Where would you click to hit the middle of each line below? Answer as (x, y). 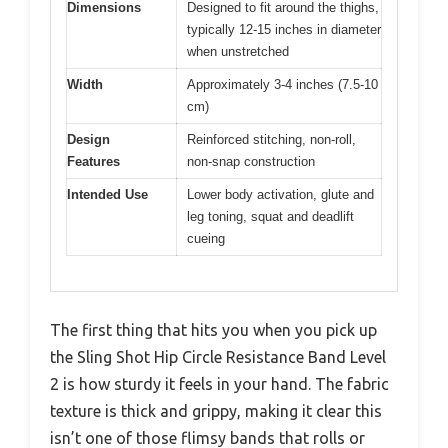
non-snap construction (251, 162)
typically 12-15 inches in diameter (284, 30)
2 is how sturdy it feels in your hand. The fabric (219, 383)
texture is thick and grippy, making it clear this (216, 410)
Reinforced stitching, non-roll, (271, 140)
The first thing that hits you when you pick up (213, 329)
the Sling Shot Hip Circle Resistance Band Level (218, 356)
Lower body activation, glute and (280, 195)
